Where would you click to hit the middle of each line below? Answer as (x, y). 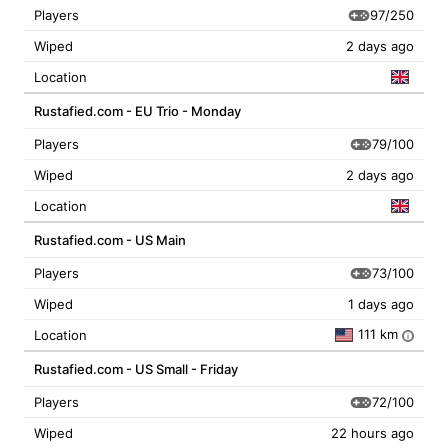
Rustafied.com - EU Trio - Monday (137, 111)
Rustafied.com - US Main (110, 240)
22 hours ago (372, 433)
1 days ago (381, 304)
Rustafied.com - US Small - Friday (136, 369)
